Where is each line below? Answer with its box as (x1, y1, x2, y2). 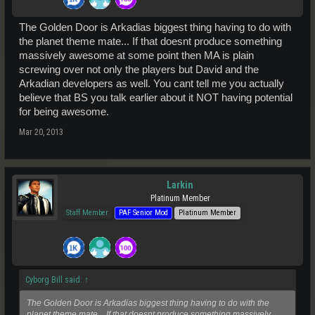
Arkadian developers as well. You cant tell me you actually (19, 77, 284, 89)
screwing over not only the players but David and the (19, 63, 259, 75)
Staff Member (66, 207, 108, 217)
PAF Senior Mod (119, 207, 168, 217)
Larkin (167, 179, 193, 191)
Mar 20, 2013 (19, 127, 63, 137)
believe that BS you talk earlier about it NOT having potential (19, 91, 292, 103)
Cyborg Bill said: (25, 274, 84, 285)
